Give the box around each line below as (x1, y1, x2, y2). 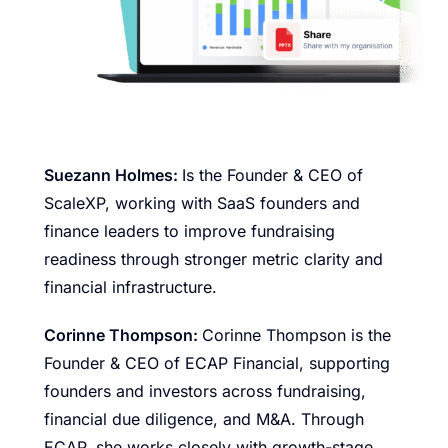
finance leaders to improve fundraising (44, 220, 335, 241)
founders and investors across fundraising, (44, 380, 366, 401)
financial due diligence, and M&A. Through (44, 408, 364, 429)
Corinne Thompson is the (202, 324, 391, 345)
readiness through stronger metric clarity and (44, 248, 383, 269)
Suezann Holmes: (44, 164, 182, 185)
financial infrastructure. (44, 276, 217, 297)
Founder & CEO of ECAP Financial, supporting (44, 352, 390, 373)
